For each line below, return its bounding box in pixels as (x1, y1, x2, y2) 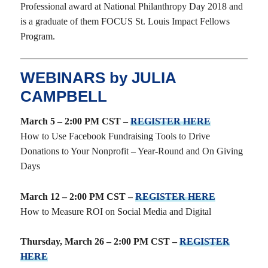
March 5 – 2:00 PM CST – (20, 116, 130, 127)
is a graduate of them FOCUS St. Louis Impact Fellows (20, 16, 230, 26)
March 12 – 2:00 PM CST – (20, 191, 135, 202)
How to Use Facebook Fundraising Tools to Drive (20, 131, 210, 142)
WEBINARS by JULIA (20, 69, 176, 87)
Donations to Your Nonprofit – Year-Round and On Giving (20, 146, 243, 157)
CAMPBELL (20, 87, 107, 106)
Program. (20, 31, 55, 41)
